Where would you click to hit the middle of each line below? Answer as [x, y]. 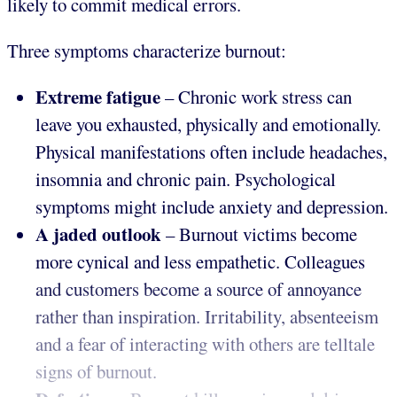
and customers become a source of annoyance [198, 288]
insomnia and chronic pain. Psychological [186, 179]
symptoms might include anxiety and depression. [212, 206]
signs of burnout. [96, 371]
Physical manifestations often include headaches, [211, 151]
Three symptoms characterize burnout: [147, 51]
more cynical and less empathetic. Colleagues [200, 261]
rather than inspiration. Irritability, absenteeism [207, 316]
